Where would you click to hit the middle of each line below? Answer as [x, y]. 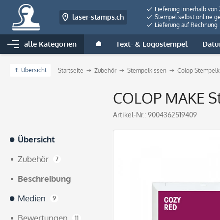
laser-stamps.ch [98, 17]
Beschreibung [44, 179]
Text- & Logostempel [152, 44]
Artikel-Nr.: [130, 115]
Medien [32, 198]
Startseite [71, 70]
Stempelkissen [147, 70]
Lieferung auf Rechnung [185, 25]
